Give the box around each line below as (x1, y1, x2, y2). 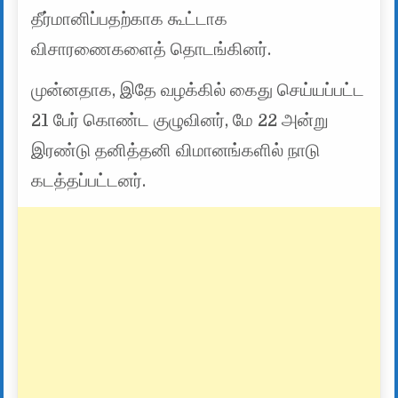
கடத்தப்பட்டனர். (31, 170, 147, 191)
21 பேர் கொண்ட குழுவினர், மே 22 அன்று (31, 109, 330, 131)
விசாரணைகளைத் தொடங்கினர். (31, 38, 272, 60)
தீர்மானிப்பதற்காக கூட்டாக (31, 8, 228, 29)
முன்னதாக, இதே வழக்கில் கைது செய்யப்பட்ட (31, 79, 365, 100)
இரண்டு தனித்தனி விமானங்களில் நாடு (31, 139, 321, 161)
